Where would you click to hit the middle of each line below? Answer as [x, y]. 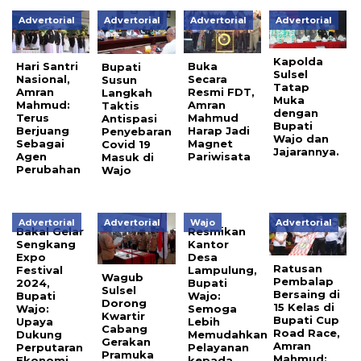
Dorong [124, 303]
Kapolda [299, 61]
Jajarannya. [307, 151]
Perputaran [50, 348]
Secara [207, 79]
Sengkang [46, 245]
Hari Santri [47, 66]
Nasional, [43, 79]
